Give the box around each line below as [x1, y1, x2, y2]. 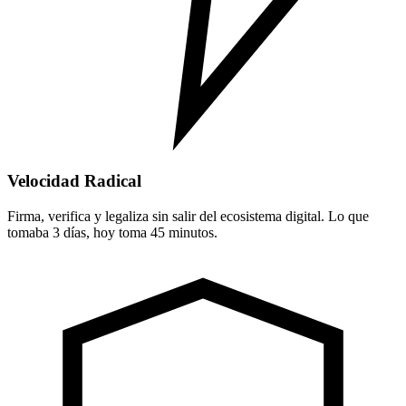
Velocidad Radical [7, 171, 141, 191]
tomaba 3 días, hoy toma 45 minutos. [7, 225, 217, 241]
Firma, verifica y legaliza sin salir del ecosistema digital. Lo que [7, 208, 369, 225]
